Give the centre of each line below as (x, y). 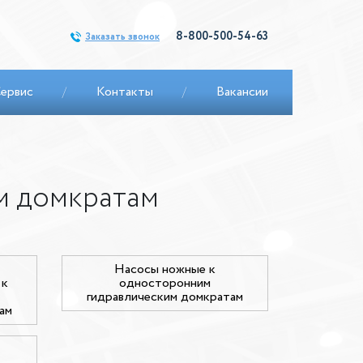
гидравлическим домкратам (164, 297)
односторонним (164, 283)
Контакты (124, 92)
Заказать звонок (122, 36)
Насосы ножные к (164, 269)
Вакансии (242, 92)
